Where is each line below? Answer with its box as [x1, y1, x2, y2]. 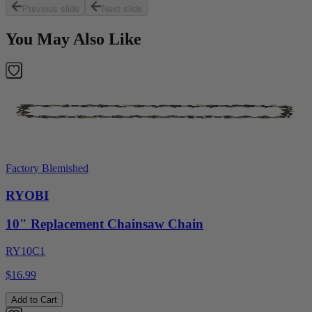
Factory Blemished [6, 162, 88, 175]
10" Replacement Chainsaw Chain [6, 216, 203, 231]
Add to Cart [11, 294, 57, 305]
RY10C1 [6, 244, 45, 257]
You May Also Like [6, 29, 141, 48]
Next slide [102, 3, 142, 14]
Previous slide [22, 3, 79, 14]
